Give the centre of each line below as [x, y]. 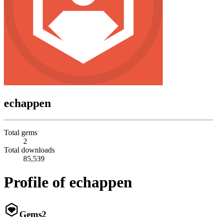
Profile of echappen [68, 182]
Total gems [21, 132]
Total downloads [29, 150]
